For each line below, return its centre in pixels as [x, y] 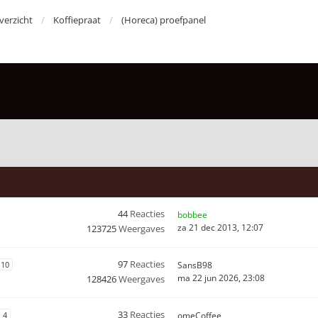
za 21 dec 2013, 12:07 [220, 227]
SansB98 [195, 265]
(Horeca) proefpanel [164, 20]
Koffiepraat [77, 20]
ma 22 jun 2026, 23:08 [221, 278]
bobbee [192, 215]
